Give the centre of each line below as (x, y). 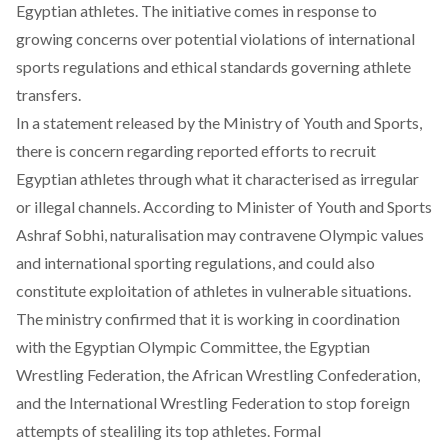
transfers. (48, 94)
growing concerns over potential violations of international (215, 38)
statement (78, 122)
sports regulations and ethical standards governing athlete (213, 66)
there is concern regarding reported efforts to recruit (196, 150)
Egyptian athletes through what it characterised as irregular (217, 178)
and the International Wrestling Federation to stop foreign (213, 402)
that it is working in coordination (288, 318)
